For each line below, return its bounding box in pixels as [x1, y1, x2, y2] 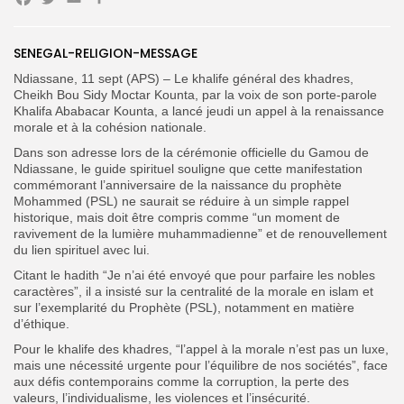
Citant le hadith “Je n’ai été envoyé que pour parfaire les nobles [14, 267, 375, 282]
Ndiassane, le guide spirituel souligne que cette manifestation [14, 161, 363, 176]
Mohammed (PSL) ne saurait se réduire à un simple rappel [14, 193, 349, 208]
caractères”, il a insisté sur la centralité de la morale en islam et [14, 283, 373, 298]
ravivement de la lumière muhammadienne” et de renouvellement [14, 225, 387, 241]
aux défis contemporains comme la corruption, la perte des [14, 373, 349, 389]
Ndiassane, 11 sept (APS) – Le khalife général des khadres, [14, 70, 353, 86]
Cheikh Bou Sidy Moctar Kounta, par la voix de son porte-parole [14, 87, 377, 102]
